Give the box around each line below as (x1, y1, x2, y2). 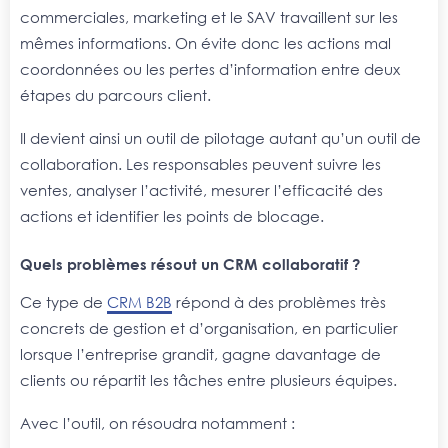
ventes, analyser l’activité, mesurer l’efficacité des (20, 181, 383, 200)
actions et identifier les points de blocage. (20, 207, 328, 226)
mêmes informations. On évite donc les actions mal (20, 33, 391, 52)
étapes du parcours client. (20, 85, 211, 104)
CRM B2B (107, 292, 172, 311)
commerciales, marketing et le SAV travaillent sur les (20, 7, 398, 26)
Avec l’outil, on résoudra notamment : (20, 414, 295, 433)
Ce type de (20, 292, 107, 311)
